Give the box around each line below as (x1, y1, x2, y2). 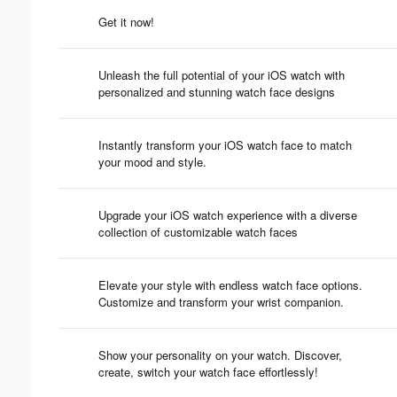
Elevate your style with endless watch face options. (98, 276, 362, 293)
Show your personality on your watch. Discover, (98, 346, 342, 363)
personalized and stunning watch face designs (98, 82, 335, 100)
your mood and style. (98, 152, 206, 170)
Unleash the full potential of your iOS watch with (98, 66, 345, 83)
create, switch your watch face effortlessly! (98, 362, 318, 380)
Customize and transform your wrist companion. (98, 292, 344, 310)
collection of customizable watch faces (98, 222, 298, 240)
